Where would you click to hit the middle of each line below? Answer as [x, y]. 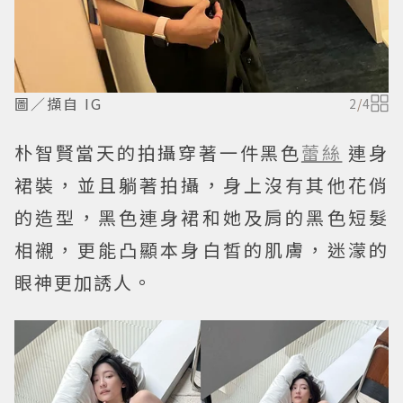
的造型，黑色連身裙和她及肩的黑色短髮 [201, 217]
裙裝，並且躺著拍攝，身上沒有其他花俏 [201, 184]
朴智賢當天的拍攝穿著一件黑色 [158, 152]
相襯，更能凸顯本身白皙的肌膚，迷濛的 [201, 249]
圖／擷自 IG [58, 103]
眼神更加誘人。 [84, 282]
